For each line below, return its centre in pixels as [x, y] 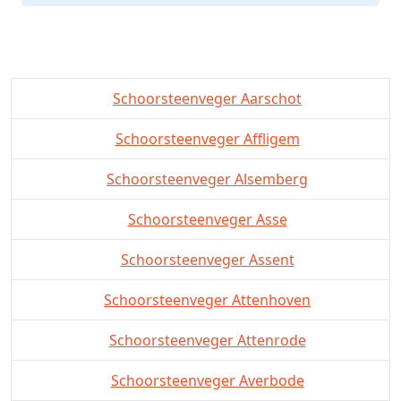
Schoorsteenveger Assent [207, 259]
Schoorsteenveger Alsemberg [207, 179]
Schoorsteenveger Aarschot [207, 98]
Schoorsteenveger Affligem [207, 138]
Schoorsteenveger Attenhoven [207, 299]
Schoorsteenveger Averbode [207, 380]
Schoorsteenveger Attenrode [207, 340]
